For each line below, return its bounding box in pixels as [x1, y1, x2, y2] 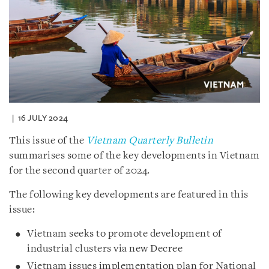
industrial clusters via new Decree [27, 243, 183, 254]
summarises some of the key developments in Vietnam [9, 150, 259, 161]
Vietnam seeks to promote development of [27, 228, 222, 239]
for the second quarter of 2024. [9, 165, 150, 176]
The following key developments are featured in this [9, 189, 249, 200]
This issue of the [9, 135, 86, 146]
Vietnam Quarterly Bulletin [86, 135, 213, 146]
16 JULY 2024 [17, 113, 68, 122]
